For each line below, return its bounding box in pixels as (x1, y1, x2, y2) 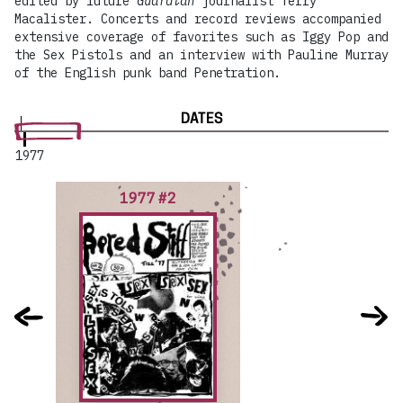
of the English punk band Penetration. (14, 65, 281, 81)
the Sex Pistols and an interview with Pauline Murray (14, 47, 389, 63)
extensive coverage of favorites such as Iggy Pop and (14, 29, 389, 45)
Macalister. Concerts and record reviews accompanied (14, 11, 381, 27)
